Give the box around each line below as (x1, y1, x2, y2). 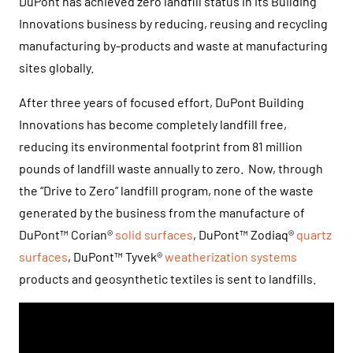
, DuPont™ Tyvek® (68, 249, 165, 265)
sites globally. (19, 60, 94, 76)
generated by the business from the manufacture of (19, 205, 305, 221)
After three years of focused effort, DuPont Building (19, 95, 304, 110)
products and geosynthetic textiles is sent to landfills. (19, 271, 316, 287)
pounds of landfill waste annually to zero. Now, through (19, 161, 323, 176)
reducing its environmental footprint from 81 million (19, 139, 303, 154)
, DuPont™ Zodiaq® (193, 227, 296, 243)
